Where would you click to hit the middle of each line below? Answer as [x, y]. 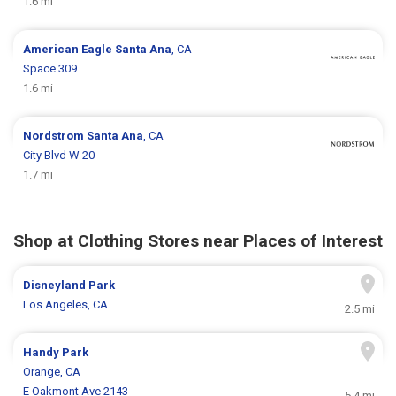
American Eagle [69, 49]
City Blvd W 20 [59, 156]
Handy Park [56, 353]
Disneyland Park [69, 286]
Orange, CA [52, 372]
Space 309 [50, 69]
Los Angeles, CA [66, 305]
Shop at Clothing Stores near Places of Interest [198, 241]
